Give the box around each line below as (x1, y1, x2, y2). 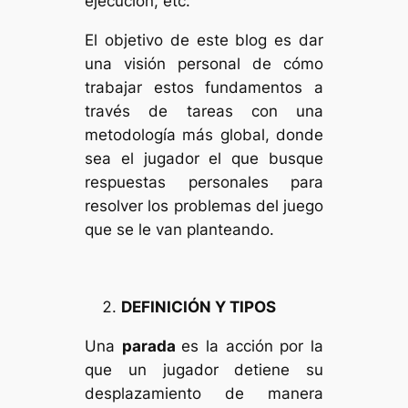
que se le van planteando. (85, 219, 275, 239)
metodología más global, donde (85, 125, 323, 144)
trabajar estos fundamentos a (85, 77, 323, 97)
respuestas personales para (85, 172, 323, 191)
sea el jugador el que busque (85, 148, 323, 168)
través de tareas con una (85, 101, 323, 120)
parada (121, 337, 182, 356)
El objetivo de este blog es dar (85, 30, 323, 49)
